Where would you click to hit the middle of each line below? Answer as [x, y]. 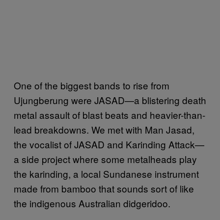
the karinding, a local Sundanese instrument [106, 173]
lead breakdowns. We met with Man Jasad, [104, 129]
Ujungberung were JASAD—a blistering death [110, 100]
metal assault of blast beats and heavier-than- [110, 114]
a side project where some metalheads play [105, 159]
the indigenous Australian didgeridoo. [93, 203]
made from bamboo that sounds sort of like [104, 188]
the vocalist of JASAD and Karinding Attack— [109, 144]
